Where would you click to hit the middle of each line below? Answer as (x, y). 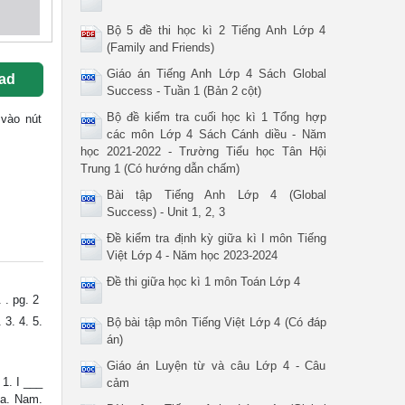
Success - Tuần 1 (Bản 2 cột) (184, 91)
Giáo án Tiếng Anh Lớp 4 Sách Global (216, 74)
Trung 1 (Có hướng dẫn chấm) (160, 169)
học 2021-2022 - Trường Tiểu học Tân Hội (203, 151)
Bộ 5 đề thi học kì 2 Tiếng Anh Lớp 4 (216, 30)
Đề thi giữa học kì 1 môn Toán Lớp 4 (203, 282)
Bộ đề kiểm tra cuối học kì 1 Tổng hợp (216, 117)
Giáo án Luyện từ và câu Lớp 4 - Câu (216, 366)
